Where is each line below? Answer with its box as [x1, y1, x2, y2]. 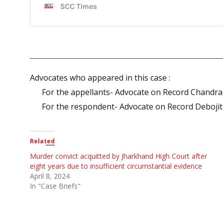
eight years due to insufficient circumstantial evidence [30, 161, 202, 171]
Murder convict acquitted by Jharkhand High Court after [30, 151, 207, 161]
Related [30, 137, 55, 145]
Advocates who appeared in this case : [30, 72, 170, 83]
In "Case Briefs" [30, 181, 81, 191]
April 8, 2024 [30, 171, 70, 181]
